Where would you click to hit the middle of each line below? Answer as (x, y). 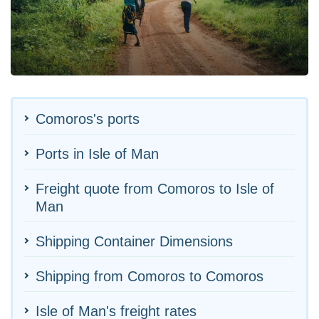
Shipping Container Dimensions (134, 241)
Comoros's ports (88, 119)
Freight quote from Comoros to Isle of (155, 188)
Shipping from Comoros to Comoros (150, 276)
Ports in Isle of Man (97, 153)
